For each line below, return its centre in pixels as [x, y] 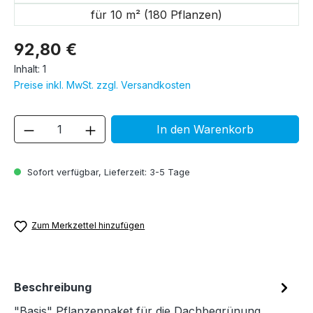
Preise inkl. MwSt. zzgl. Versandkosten [102, 85]
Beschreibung [53, 287]
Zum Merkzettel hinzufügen [88, 226]
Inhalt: [28, 69]
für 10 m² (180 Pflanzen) [156, 15]
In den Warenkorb [205, 130]
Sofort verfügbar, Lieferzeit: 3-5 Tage [107, 173]
